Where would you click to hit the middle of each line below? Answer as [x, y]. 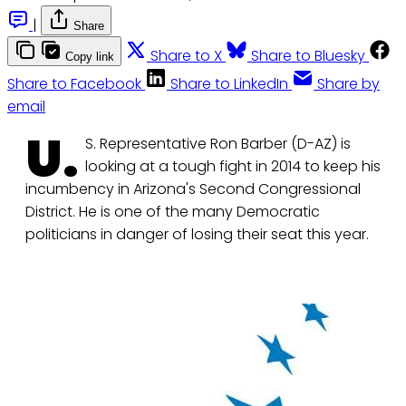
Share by [348, 84]
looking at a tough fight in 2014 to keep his [233, 167]
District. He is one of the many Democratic [173, 212]
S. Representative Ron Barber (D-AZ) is [218, 144]
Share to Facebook [74, 84]
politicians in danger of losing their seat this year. [197, 235]
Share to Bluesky [308, 56]
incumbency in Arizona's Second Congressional [193, 189]
